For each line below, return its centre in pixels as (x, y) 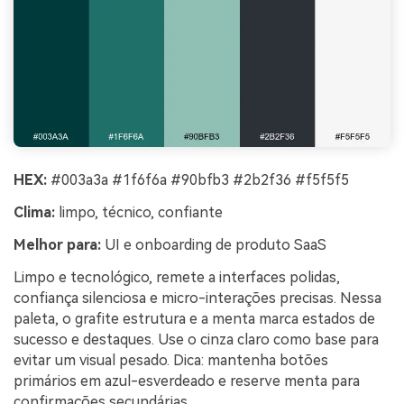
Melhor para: (57, 244)
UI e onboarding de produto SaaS (214, 244)
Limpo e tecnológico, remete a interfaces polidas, (177, 277)
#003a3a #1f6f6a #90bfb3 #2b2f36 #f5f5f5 (198, 180)
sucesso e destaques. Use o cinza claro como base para (196, 339)
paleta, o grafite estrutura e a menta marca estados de (194, 318)
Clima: (34, 213)
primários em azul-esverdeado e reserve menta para (187, 381)
